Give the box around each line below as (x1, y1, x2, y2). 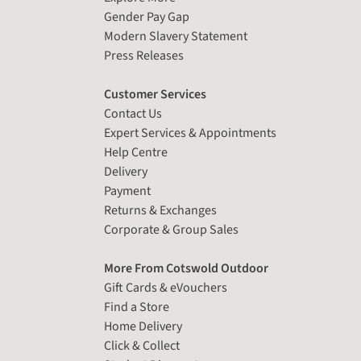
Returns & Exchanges (104, 201, 218, 220)
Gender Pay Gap (104, 8, 190, 27)
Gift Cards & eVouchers (104, 279, 228, 297)
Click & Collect (104, 337, 180, 355)
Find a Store (104, 298, 170, 317)
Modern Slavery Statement (104, 27, 248, 46)
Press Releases (104, 47, 185, 65)
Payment (104, 182, 151, 201)
